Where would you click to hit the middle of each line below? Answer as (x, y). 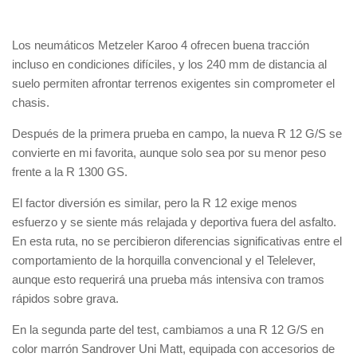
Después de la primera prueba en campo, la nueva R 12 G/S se (177, 133)
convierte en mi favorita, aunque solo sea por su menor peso (169, 153)
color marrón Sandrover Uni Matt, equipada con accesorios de (173, 349)
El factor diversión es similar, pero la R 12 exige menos (155, 203)
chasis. (31, 102)
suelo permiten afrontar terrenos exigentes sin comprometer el (173, 83)
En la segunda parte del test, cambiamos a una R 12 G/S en (168, 330)
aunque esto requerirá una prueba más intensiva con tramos (168, 279)
